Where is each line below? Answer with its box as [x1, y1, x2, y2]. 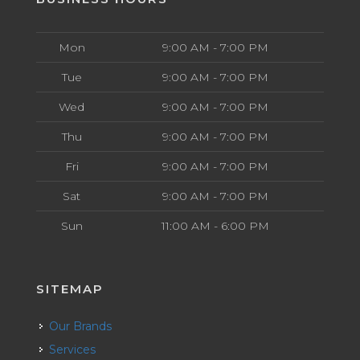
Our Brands [59, 318, 112, 333]
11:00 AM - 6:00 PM [162, 218, 269, 233]
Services [56, 342, 96, 357]
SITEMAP [36, 280, 104, 297]
